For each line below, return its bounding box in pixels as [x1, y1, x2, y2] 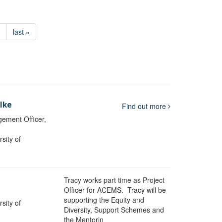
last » [12, 26, 30, 37]
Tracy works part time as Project [63, 174, 165, 185]
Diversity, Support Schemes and [63, 204, 164, 215]
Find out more [122, 101, 168, 111]
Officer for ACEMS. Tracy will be [63, 184, 166, 195]
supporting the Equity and [63, 194, 144, 205]
